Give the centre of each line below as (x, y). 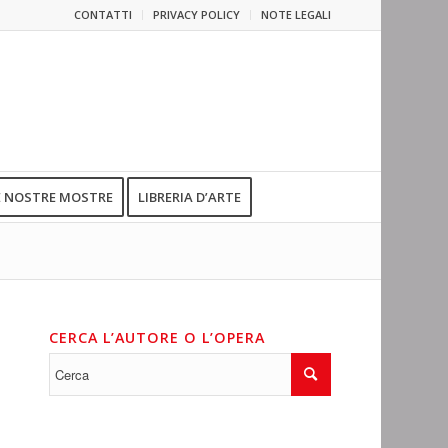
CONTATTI (102, 14)
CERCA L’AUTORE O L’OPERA (156, 337)
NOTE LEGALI (295, 14)
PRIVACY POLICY (196, 14)
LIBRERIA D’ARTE (189, 197)
